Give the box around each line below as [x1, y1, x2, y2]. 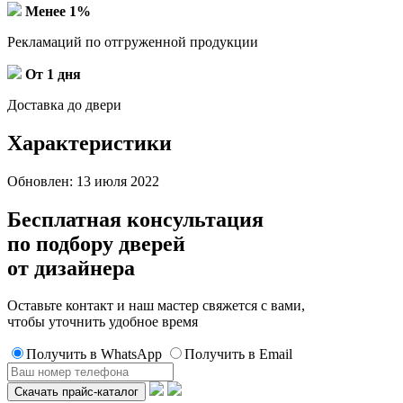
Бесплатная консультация [7, 207, 264, 231]
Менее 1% [25, 3, 91, 19]
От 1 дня [25, 66, 81, 82]
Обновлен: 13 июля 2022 [7, 173, 159, 189]
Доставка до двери [7, 96, 121, 112]
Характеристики [7, 130, 172, 155]
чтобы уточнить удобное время [7, 314, 198, 330]
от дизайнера [7, 255, 135, 280]
